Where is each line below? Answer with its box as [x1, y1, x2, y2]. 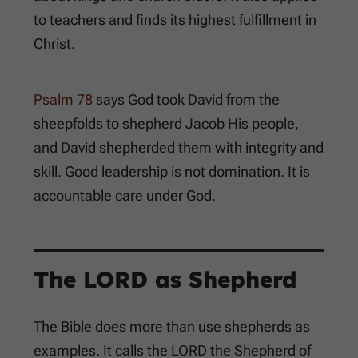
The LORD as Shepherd [34, 265, 297, 294]
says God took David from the [93, 91, 280, 109]
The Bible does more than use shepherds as [34, 318, 310, 336]
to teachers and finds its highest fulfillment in [34, 11, 316, 29]
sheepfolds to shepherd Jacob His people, [34, 115, 299, 133]
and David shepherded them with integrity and [34, 139, 324, 157]
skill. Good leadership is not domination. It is [34, 163, 310, 181]
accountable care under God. [34, 187, 216, 205]
